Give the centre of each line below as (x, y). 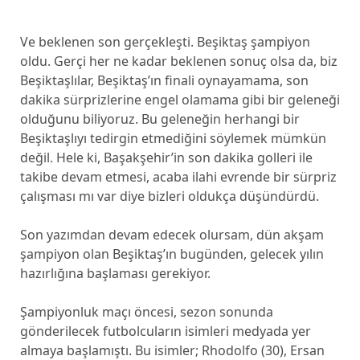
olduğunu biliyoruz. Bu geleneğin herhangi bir (160, 119)
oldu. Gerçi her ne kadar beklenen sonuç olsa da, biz (178, 61)
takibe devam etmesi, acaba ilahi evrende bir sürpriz (178, 177)
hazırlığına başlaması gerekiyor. (115, 273)
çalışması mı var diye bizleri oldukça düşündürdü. (169, 196)
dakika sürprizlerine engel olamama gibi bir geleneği (180, 100)
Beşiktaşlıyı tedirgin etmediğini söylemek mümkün (173, 138)
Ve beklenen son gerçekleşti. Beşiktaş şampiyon (165, 42)
